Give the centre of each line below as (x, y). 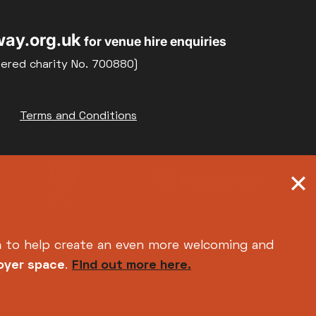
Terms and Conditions (78, 117)
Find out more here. (132, 266)
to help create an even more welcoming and (138, 246)
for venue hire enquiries (153, 42)
